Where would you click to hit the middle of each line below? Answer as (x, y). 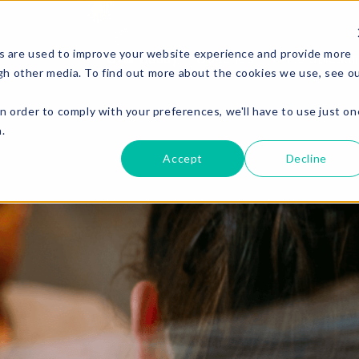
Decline (306, 158)
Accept (183, 158)
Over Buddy (142, 58)
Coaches (226, 58)
